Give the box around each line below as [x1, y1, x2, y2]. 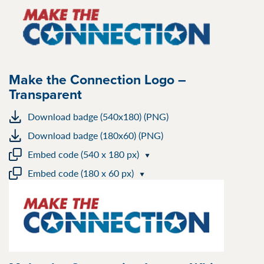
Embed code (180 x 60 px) [28, 166, 134, 180]
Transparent [9, 84, 82, 104]
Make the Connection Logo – [9, 70, 186, 90]
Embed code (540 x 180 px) [28, 147, 139, 161]
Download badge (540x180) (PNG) [28, 110, 169, 124]
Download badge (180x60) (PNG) [28, 128, 163, 143]
